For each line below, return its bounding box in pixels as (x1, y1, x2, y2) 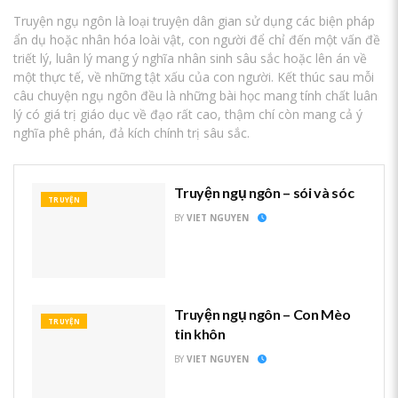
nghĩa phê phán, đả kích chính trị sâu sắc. (13, 123, 250, 141)
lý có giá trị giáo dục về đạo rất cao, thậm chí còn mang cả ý (13, 105, 362, 123)
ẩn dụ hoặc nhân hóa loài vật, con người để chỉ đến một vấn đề (13, 30, 380, 48)
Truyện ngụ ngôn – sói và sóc (174, 183, 354, 201)
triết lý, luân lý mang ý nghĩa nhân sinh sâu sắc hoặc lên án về (13, 49, 367, 67)
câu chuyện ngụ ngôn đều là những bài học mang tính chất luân (13, 86, 378, 104)
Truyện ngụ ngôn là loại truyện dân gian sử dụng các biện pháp (13, 12, 375, 29)
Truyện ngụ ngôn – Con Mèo (174, 306, 351, 323)
